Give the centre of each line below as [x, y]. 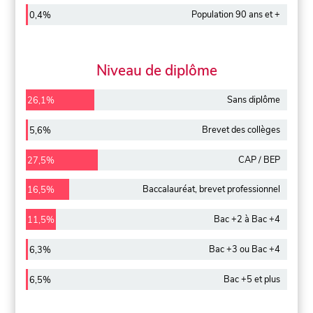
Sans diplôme [253, 100]
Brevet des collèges [241, 130]
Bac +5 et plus [252, 279]
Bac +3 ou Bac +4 [244, 250]
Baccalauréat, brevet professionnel [211, 190]
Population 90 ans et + [235, 15]
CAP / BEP [259, 160]
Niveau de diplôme [156, 71]
